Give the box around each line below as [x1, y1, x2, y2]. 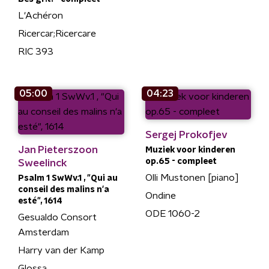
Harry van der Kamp [18, 245, 104, 255]
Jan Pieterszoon [18, 144, 97, 155]
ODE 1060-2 [145, 208, 200, 219]
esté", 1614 [18, 196, 62, 205]
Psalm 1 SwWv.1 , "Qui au [18, 174, 118, 183]
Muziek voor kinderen [145, 145, 235, 154]
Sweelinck [18, 157, 67, 168]
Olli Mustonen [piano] [145, 172, 239, 183]
